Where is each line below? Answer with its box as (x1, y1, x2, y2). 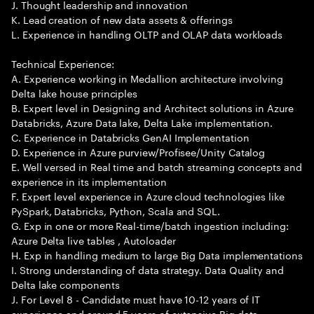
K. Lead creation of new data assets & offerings (11, 11, 233, 27)
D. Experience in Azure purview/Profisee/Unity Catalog (11, 144, 266, 159)
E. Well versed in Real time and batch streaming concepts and (11, 158, 302, 174)
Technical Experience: (11, 55, 114, 71)
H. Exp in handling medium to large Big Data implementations (11, 247, 303, 262)
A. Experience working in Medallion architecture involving (11, 70, 284, 86)
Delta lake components (11, 276, 120, 292)
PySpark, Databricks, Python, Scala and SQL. (11, 203, 220, 218)
